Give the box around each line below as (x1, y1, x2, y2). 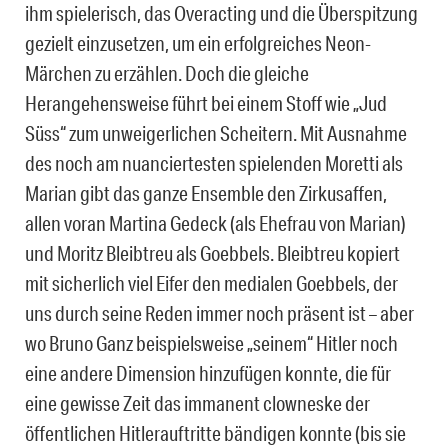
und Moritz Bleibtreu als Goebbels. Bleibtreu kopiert (25, 240, 400, 265)
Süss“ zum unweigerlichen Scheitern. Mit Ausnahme (25, 120, 407, 145)
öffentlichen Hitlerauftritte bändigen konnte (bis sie (25, 420, 406, 445)
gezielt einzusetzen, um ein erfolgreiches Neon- (25, 30, 371, 55)
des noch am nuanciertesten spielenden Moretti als (25, 150, 403, 175)
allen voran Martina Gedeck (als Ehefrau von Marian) (25, 210, 406, 235)
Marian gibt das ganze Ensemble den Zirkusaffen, (25, 180, 387, 205)
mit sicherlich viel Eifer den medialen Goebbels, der (25, 270, 398, 295)
